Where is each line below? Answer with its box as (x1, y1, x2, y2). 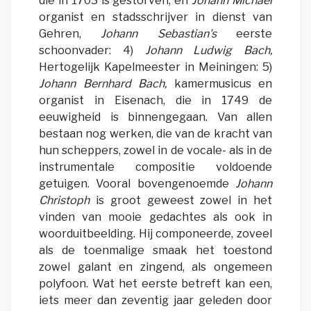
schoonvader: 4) (39, 44, 145, 58)
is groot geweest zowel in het (90, 194, 272, 208)
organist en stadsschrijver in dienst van (39, 10, 272, 24)
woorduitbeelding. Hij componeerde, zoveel (39, 227, 272, 241)
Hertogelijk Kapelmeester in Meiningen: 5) (39, 60, 272, 74)
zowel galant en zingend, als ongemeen (39, 260, 272, 274)
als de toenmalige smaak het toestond (39, 244, 272, 258)
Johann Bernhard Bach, (39, 77, 167, 91)
